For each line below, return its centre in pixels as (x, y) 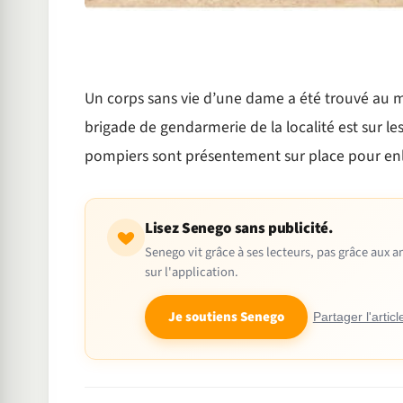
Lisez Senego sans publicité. (239, 228)
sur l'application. (191, 272)
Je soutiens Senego (226, 317)
